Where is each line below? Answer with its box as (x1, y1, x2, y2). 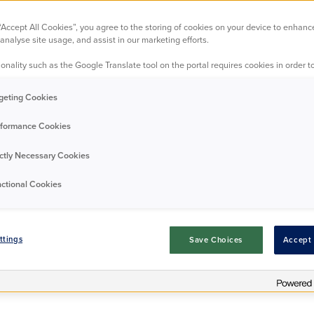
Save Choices (189, 234, 243, 247)
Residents (55, 78, 106, 95)
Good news (123, 78, 179, 95)
